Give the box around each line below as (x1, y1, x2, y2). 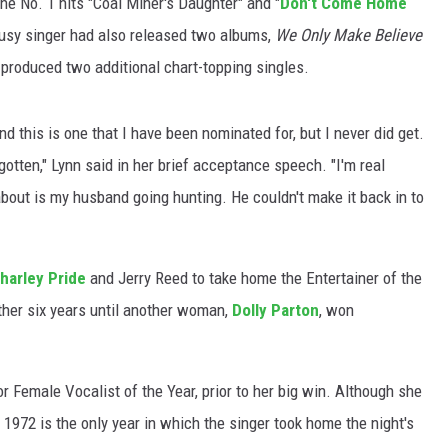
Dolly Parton (232, 300, 319, 320)
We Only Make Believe (275, 25, 422, 45)
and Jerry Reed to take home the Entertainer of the (86, 268, 422, 288)
